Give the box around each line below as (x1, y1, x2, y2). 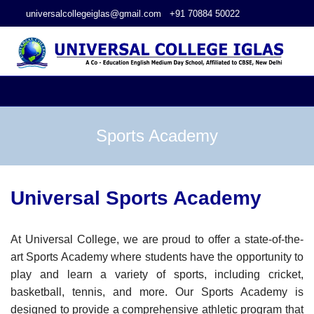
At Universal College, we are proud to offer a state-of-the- (11, 233, 303, 245)
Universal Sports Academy (11, 186, 261, 209)
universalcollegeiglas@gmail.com (26, 8, 161, 19)
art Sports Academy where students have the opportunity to (11, 250, 303, 263)
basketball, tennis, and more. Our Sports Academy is (11, 285, 303, 298)
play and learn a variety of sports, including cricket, (11, 268, 303, 280)
